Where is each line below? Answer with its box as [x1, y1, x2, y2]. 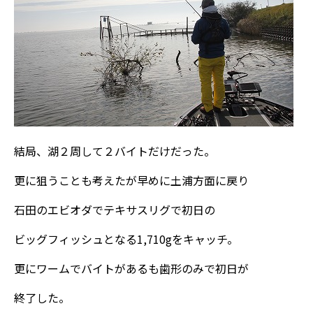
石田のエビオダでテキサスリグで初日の [14, 201, 215, 218]
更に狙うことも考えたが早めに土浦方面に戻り [14, 172, 249, 189]
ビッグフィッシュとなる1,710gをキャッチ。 [14, 231, 238, 247]
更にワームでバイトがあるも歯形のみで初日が [14, 260, 249, 277]
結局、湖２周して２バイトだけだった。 [14, 143, 215, 159]
